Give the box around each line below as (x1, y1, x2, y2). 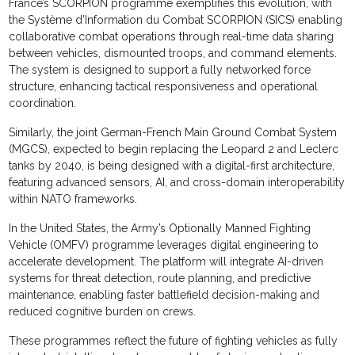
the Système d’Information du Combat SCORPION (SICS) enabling (9, 13, 343, 27)
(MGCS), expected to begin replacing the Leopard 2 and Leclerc (9, 143, 339, 156)
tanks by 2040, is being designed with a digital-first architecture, (9, 159, 335, 173)
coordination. (9, 97, 77, 110)
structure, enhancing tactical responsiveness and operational (9, 80, 319, 94)
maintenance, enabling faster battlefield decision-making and (9, 288, 320, 302)
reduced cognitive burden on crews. (9, 305, 197, 319)
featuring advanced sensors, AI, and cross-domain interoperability (9, 176, 345, 189)
